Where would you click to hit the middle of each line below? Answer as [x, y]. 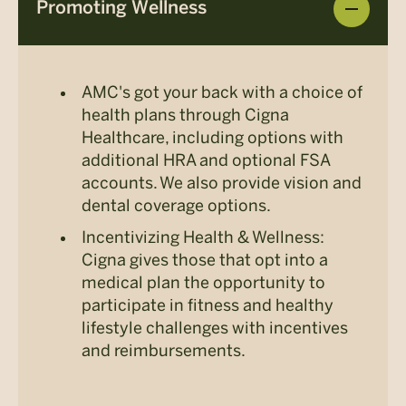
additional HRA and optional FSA [206, 160]
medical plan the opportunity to [203, 282]
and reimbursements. [164, 350]
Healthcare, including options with [213, 137]
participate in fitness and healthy [208, 305]
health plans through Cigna [185, 115]
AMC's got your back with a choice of [222, 92]
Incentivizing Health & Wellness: [203, 237]
